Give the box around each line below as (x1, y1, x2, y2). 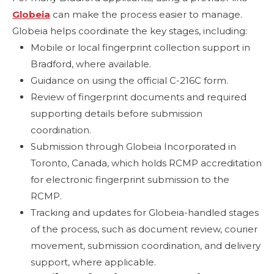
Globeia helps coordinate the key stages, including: (12, 24, 247, 37)
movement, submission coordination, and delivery (31, 239, 261, 251)
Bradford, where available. (31, 57, 151, 70)
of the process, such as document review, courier (31, 223, 257, 235)
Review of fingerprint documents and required (31, 91, 246, 103)
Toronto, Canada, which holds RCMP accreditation (31, 157, 262, 169)
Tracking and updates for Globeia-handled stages (31, 206, 259, 218)
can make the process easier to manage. (50, 8, 242, 20)
